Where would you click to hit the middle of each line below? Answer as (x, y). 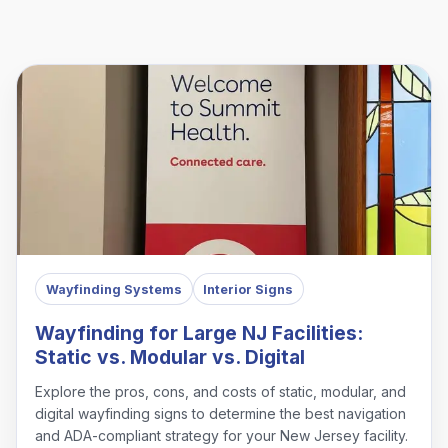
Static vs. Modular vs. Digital (170, 357)
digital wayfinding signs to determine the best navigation (221, 414)
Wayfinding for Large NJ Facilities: (199, 333)
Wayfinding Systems (113, 289)
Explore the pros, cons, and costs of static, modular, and (221, 392)
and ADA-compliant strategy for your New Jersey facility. (222, 436)
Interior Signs (248, 289)
